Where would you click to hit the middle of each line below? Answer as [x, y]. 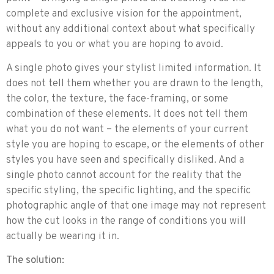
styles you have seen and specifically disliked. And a [125, 160]
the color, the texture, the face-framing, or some [117, 99]
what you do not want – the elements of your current [127, 129]
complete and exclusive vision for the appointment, [124, 14]
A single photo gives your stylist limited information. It [134, 68]
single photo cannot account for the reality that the [124, 175]
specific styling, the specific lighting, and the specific [128, 191]
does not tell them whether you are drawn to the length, [135, 83]
